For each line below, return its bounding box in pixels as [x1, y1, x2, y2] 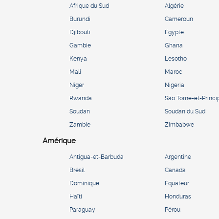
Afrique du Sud [69, 2, 109, 9]
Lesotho [165, 55, 187, 62]
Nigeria [165, 81, 184, 88]
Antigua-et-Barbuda [69, 153, 124, 160]
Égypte [165, 28, 184, 36]
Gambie [69, 42, 91, 49]
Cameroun [165, 15, 193, 22]
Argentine [165, 153, 191, 160]
